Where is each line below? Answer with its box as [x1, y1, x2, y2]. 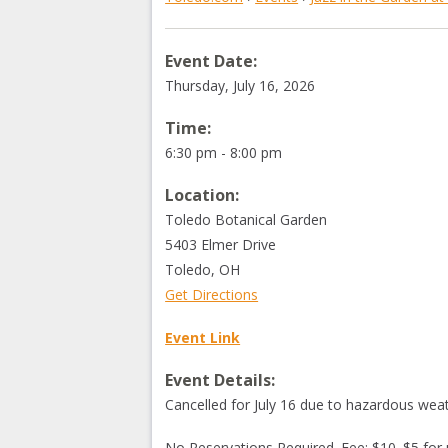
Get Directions [165, 285, 259, 304]
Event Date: [165, 50, 258, 72]
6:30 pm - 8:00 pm [165, 143, 283, 162]
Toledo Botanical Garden [165, 210, 328, 229]
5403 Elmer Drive [165, 235, 277, 254]
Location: [165, 184, 240, 206]
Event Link [165, 328, 241, 347]
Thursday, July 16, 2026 [165, 76, 316, 95]
